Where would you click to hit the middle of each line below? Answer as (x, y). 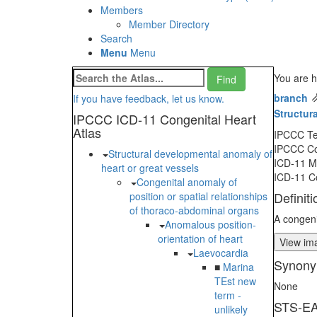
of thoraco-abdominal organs (194, 211)
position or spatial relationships (198, 196)
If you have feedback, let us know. (149, 99)
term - (228, 295)
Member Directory (169, 24)
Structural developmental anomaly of (190, 154)
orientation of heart (200, 239)
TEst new (235, 281)
